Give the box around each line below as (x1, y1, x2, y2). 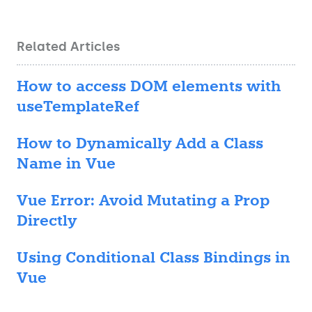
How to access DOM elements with (17, 77, 281, 95)
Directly (17, 212, 77, 230)
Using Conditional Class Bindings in (17, 249, 290, 267)
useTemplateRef (17, 97, 139, 116)
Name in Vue (17, 155, 116, 173)
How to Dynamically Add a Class (17, 134, 263, 153)
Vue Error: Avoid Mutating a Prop (17, 192, 270, 210)
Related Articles (17, 39, 120, 54)
